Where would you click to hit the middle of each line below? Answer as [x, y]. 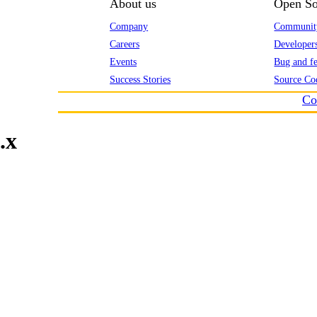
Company [129, 26]
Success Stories [140, 79]
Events [123, 61]
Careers [125, 44]
